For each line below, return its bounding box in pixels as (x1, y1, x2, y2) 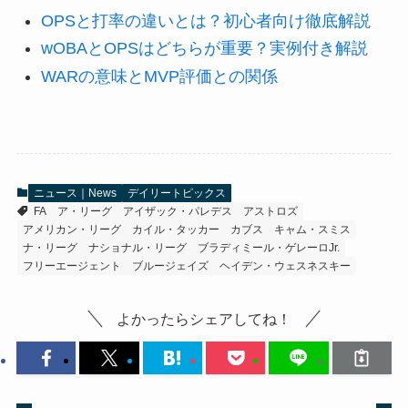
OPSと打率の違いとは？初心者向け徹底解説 (40, 11, 371, 30)
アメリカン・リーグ (22, 222, 121, 236)
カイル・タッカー (131, 222, 219, 236)
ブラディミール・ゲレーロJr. (197, 240, 340, 254)
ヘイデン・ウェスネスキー (219, 259, 351, 272)
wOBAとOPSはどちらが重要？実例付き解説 (40, 39, 368, 58)
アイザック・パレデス (122, 204, 232, 218)
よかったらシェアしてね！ (117, 310, 291, 327)
